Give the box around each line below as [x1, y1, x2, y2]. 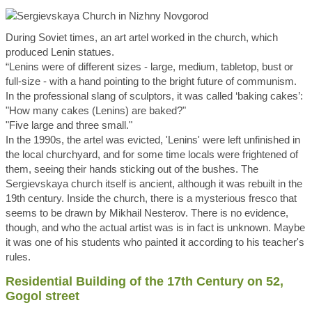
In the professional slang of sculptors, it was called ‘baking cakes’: [6, 90, 303, 102]
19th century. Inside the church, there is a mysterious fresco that [6, 192, 297, 204]
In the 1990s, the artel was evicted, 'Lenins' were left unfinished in [6, 134, 300, 146]
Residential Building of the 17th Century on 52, [6, 274, 283, 288]
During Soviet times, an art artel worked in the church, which [6, 31, 278, 43]
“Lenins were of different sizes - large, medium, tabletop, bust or [6, 61, 293, 72]
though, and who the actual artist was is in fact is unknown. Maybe [6, 221, 305, 233]
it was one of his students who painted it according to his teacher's [6, 236, 304, 248]
